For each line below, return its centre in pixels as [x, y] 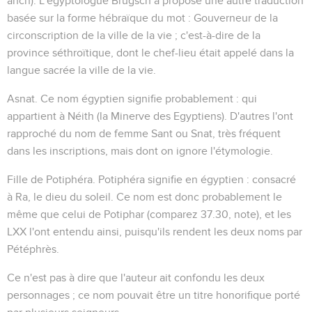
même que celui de [55, 214]
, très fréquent [247, 133]
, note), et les [260, 214]
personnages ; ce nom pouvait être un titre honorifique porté [154, 295]
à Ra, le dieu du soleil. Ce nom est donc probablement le [145, 197]
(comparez [172, 214]
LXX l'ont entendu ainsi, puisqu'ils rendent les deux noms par [155, 232]
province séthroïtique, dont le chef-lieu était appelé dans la [150, 53]
